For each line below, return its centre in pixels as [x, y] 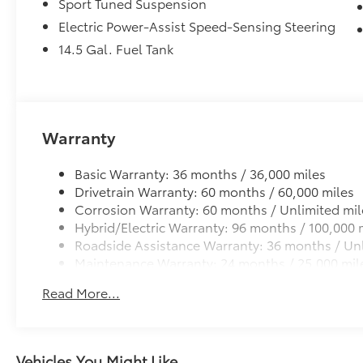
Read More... [81, 293]
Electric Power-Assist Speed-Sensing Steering [197, 26]
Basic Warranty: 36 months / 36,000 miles [201, 173]
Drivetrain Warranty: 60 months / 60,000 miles [215, 191]
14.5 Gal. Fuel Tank [116, 49]
